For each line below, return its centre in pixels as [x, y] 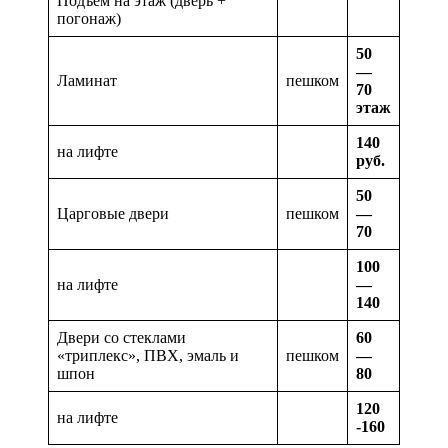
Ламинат [87, 80]
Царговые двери [113, 213]
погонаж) [89, 18]
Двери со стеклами [121, 337]
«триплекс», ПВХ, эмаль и [148, 355]
